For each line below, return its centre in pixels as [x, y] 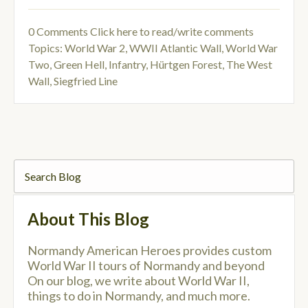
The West [249, 65]
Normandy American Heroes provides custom [150, 251]
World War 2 [95, 48]
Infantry [127, 65]
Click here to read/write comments [172, 32]
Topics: [46, 48]
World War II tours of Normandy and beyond [146, 266]
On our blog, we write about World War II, [139, 281]
